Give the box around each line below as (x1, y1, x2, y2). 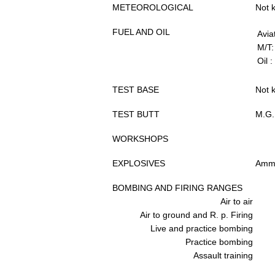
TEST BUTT (112, 109, 160, 119)
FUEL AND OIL (112, 27, 170, 37)
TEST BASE (112, 85, 159, 95)
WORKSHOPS (112, 134, 168, 144)
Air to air (220, 196, 253, 206)
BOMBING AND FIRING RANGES (112, 183, 242, 193)
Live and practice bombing (150, 223, 253, 233)
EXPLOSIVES (112, 158, 165, 168)
